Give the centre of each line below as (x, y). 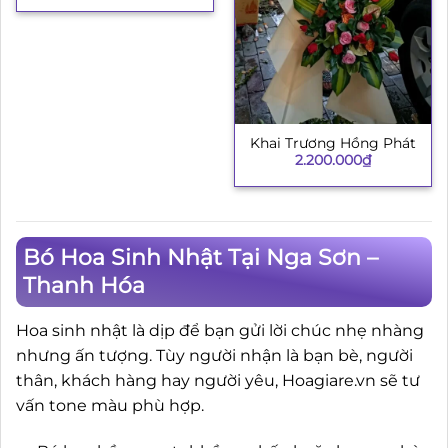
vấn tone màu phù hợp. (110, 406)
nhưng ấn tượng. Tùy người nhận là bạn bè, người (214, 356)
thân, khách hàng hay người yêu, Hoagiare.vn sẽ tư (218, 381)
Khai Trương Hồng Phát (333, 143)
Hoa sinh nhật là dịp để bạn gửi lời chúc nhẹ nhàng (220, 331)
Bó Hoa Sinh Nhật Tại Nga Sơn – (200, 258)
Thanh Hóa (84, 286)
